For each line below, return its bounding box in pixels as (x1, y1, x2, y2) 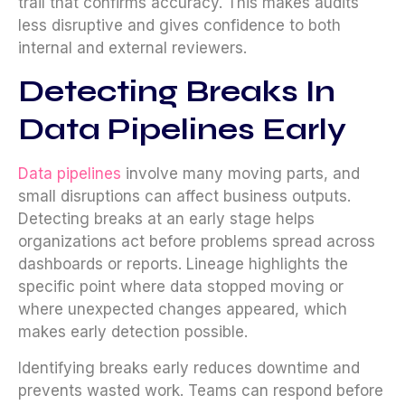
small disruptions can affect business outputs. (18, 187, 351, 206)
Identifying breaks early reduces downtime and (18, 358, 360, 377)
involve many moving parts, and (121, 165, 360, 184)
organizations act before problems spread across (18, 232, 375, 251)
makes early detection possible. (18, 323, 248, 342)
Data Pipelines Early (18, 111, 346, 148)
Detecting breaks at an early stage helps (18, 210, 315, 229)
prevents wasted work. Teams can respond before (18, 381, 383, 400)
